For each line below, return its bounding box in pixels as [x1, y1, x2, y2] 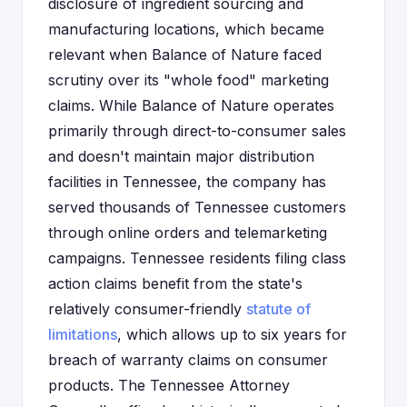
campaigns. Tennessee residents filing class [48, 249, 346, 267]
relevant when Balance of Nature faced [48, 45, 322, 64]
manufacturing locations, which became [48, 20, 324, 38]
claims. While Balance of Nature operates [48, 96, 334, 114]
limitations [48, 325, 117, 343]
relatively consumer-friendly [48, 300, 246, 318]
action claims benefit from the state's [48, 274, 303, 293]
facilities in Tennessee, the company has [48, 173, 326, 191]
